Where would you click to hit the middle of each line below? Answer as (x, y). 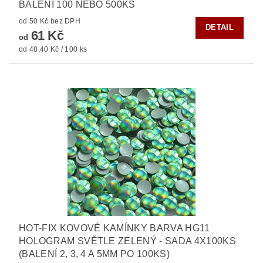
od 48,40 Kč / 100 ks (53, 49)
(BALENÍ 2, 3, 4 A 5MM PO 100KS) (94, 254)
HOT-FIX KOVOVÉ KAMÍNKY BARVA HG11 (114, 228)
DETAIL (220, 28)
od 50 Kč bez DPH (65, 21)
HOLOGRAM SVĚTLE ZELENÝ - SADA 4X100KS (127, 241)
